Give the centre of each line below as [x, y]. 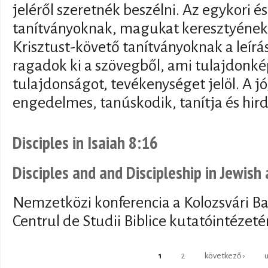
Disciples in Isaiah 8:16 [85, 142]
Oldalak [31, 257]
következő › [225, 255]
